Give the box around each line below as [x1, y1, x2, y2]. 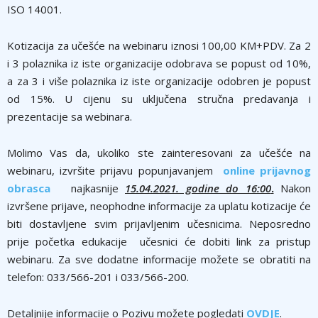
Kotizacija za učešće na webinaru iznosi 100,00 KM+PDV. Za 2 [7, 38, 311, 53]
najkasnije [50, 180, 125, 195]
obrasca [7, 180, 50, 195]
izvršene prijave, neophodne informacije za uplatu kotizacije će [7, 198, 311, 213]
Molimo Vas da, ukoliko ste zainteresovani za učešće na [7, 145, 311, 160]
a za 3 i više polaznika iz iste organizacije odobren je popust [7, 73, 311, 88]
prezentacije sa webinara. [7, 109, 132, 124]
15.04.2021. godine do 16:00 [125, 180, 271, 195]
